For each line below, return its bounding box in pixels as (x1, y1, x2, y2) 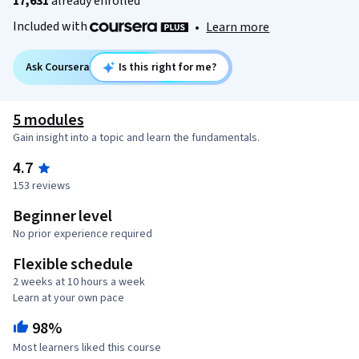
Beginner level (13, 205, 113, 228)
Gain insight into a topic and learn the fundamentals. (13, 130, 260, 147)
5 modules (13, 109, 84, 132)
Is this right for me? (118, 59, 217, 76)
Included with (13, 18, 90, 35)
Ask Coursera (26, 59, 90, 76)
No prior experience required (13, 226, 152, 243)
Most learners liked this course (13, 340, 161, 357)
